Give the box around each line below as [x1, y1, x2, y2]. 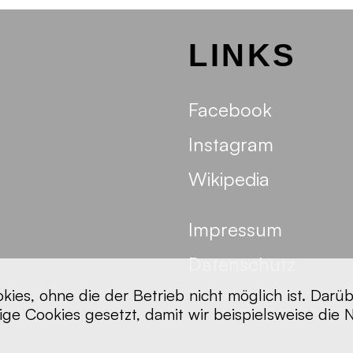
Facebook [188, 98, 272, 121]
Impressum [188, 217, 282, 241]
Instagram [188, 132, 273, 156]
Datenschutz [188, 252, 295, 276]
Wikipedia [188, 167, 269, 191]
